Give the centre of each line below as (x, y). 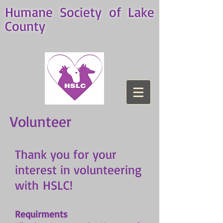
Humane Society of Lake (80, 12)
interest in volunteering (78, 169)
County (25, 26)
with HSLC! (44, 185)
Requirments (41, 214)
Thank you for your (66, 154)
